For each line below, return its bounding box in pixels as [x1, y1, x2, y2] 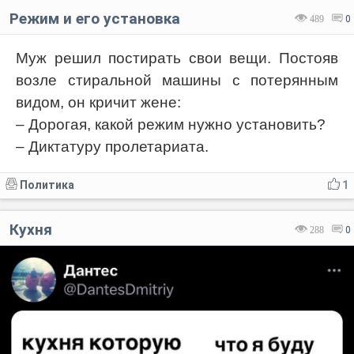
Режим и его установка [9, 9, 180, 28]
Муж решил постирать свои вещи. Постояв [16, 50, 338, 67]
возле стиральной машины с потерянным [16, 72, 338, 89]
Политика [20, 179, 74, 192]
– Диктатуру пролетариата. [16, 138, 209, 156]
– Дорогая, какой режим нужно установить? [16, 116, 326, 134]
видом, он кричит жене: [16, 94, 181, 111]
